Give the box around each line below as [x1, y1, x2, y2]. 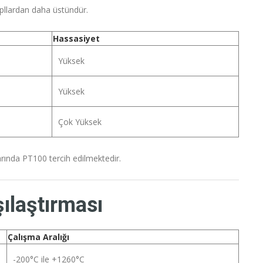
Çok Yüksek [58, 116, 102, 128]
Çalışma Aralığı [8, 231, 69, 243]
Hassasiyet [53, 33, 100, 45]
